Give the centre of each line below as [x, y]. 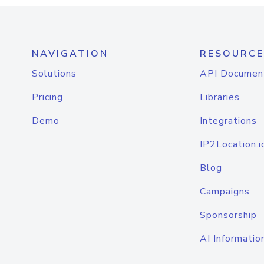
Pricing [47, 97]
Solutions [54, 74]
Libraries [220, 97]
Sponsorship [228, 215]
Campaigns [225, 192]
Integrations [228, 121]
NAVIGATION [70, 54]
